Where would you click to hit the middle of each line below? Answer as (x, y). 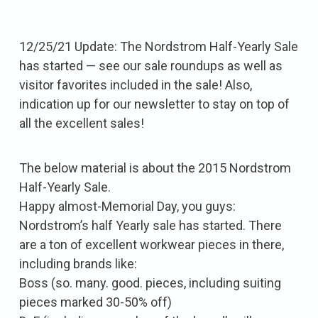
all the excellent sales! (82, 123)
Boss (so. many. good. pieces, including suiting (150, 283)
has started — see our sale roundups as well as (151, 65)
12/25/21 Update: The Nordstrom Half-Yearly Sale (159, 46)
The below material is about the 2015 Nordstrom (155, 168)
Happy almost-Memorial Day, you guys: (127, 206)
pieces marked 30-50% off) (95, 302)
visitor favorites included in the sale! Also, (136, 84)
